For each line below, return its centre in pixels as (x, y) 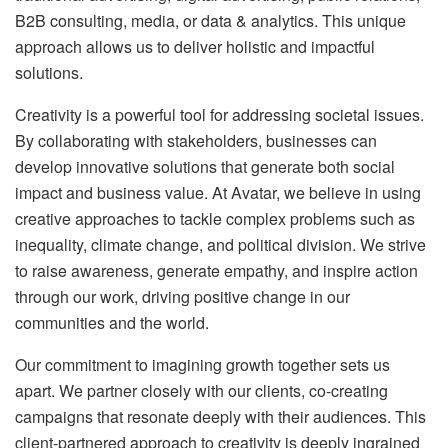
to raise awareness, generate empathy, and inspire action (216, 270)
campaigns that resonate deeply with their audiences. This (220, 416)
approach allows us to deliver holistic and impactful (195, 46)
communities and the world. (112, 322)
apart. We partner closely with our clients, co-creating (201, 390)
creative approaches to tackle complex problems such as (215, 218)
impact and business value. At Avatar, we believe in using (218, 192)
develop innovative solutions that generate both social (205, 166)
